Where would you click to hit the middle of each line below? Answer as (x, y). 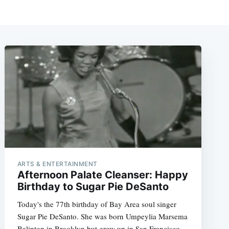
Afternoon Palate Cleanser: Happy (102, 175)
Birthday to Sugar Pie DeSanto (93, 186)
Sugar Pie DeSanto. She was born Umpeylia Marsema (102, 216)
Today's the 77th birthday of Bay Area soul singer (97, 204)
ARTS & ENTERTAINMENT (57, 164)
